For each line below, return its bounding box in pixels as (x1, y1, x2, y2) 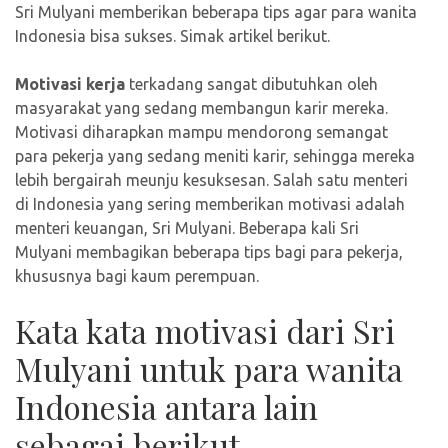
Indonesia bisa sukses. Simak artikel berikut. (15, 27, 330, 46)
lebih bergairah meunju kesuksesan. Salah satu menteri (15, 171, 408, 190)
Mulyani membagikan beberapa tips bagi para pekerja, (15, 243, 403, 262)
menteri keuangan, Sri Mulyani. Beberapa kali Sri (15, 219, 359, 238)
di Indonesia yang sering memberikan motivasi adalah (15, 195, 405, 214)
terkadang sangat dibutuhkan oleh (125, 75, 378, 94)
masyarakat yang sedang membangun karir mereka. (15, 99, 388, 118)
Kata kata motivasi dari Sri (15, 309, 395, 353)
